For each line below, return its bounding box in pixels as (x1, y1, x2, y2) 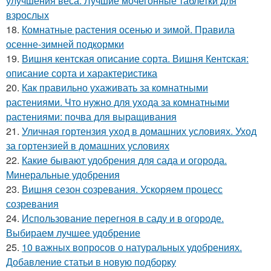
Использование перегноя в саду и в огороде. (22, 211, 224, 226)
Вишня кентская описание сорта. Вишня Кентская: (22, 51, 249, 66)
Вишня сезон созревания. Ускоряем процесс (22, 182, 223, 197)
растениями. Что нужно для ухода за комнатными (6, 95, 229, 109)
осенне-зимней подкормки (6, 37, 124, 51)
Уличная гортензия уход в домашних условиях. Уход (22, 124, 256, 139)
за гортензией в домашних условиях (6, 139, 169, 153)
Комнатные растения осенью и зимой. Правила (22, 22, 235, 37)
